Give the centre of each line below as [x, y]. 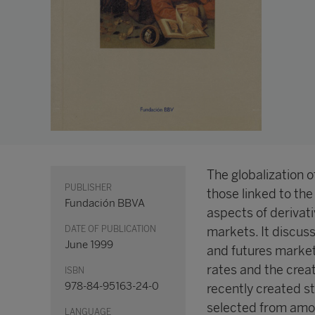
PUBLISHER [88, 188]
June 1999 [89, 245]
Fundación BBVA [105, 204]
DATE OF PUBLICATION [110, 230]
